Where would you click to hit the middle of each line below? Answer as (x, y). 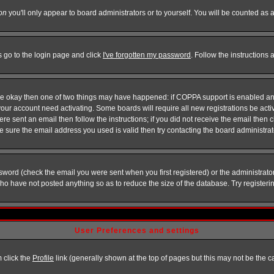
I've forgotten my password (147, 55)
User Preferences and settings (137, 231)
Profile (43, 258)
